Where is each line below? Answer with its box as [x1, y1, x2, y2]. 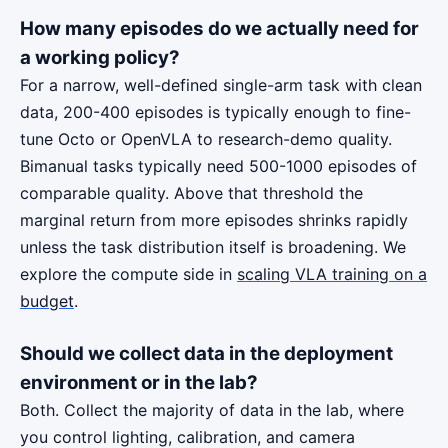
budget [20, 291, 74, 311]
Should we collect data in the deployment [20, 342, 393, 365]
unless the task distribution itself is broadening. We [20, 237, 406, 257]
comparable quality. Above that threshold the [20, 183, 363, 203]
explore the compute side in [20, 264, 237, 284]
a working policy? [20, 46, 180, 69]
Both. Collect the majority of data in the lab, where [20, 400, 404, 420]
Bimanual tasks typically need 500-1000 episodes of [20, 156, 417, 176]
